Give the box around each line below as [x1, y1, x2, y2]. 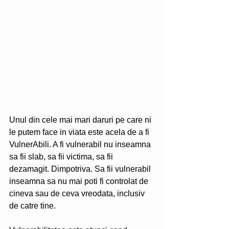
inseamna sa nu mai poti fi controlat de [9, 177, 150, 186]
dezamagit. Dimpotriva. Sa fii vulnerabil [9, 165, 153, 173]
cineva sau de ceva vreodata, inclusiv [9, 189, 147, 198]
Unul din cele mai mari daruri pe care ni [9, 116, 153, 124]
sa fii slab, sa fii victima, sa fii [9, 152, 115, 161]
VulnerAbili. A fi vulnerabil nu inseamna [9, 140, 153, 149]
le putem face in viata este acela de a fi [9, 128, 151, 136]
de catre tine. [9, 201, 58, 210]
